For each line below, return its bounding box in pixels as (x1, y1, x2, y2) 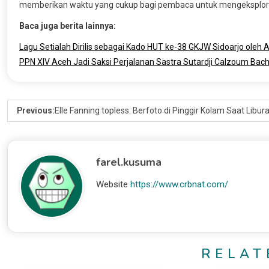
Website (96, 178, 128, 190)
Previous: (17, 105, 55, 115)
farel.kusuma (96, 154, 162, 169)
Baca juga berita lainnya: (19, 20, 116, 31)
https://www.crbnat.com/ (130, 178, 229, 190)
